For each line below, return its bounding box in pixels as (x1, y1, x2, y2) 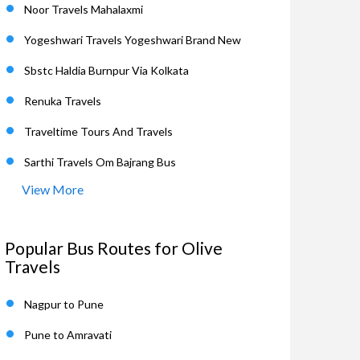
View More (22, 182, 84, 197)
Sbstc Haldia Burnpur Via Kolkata (24, 63, 189, 77)
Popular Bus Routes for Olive (5, 238, 223, 258)
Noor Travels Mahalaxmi (24, 2, 143, 16)
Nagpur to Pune (24, 297, 104, 311)
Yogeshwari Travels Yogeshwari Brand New (24, 33, 241, 47)
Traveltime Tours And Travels (24, 125, 173, 138)
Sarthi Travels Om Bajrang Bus (24, 155, 176, 169)
